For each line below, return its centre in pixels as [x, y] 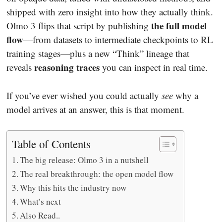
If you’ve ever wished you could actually [84, 95]
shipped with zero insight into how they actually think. [110, 12]
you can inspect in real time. [154, 67]
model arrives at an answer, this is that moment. [95, 109]
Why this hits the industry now [73, 188]
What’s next [41, 202]
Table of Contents [51, 144]
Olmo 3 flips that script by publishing [79, 26]
